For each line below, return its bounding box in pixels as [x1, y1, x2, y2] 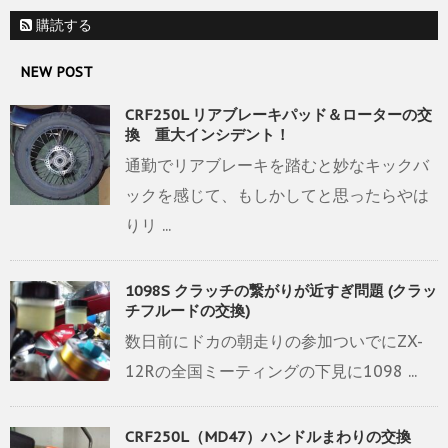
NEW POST [20, 63, 93, 82]
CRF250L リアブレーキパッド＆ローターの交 [125, 105, 432, 125]
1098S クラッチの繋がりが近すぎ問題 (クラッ [125, 281, 437, 301]
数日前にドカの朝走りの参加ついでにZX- [125, 331, 423, 352]
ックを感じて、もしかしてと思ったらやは [125, 185, 429, 206]
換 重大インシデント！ [125, 125, 290, 145]
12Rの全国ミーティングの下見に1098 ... [125, 361, 417, 382]
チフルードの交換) [125, 301, 250, 321]
